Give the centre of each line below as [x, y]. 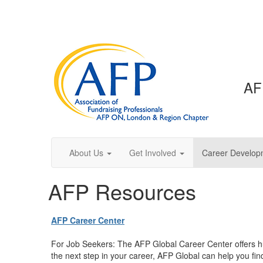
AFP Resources [122, 191]
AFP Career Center [88, 220]
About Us [86, 153]
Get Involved [153, 153]
